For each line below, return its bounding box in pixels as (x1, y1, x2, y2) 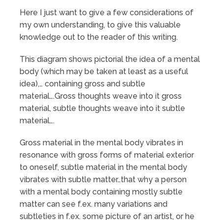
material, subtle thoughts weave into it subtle (20, 103, 185, 113)
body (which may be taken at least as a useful (20, 66, 188, 76)
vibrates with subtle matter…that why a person (20, 174, 187, 184)
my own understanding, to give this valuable (20, 20, 181, 29)
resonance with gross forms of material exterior (20, 150, 194, 160)
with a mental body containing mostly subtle (20, 187, 183, 196)
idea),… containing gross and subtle (20, 79, 145, 88)
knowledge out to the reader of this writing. (20, 32, 178, 42)
